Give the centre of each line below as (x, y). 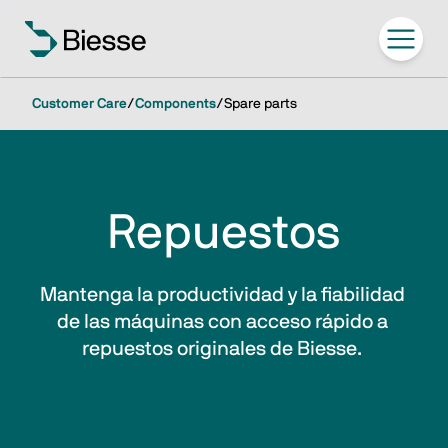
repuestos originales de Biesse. (224, 349)
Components (175, 104)
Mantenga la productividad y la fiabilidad (224, 295)
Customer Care (79, 104)
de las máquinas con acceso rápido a (224, 322)
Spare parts (260, 104)
